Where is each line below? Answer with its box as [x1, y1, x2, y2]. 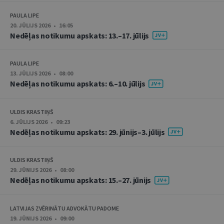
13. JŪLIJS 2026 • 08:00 [10, 69, 73, 77]
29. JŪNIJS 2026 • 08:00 [10, 166, 74, 174]
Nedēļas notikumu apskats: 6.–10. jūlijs [10, 78, 146, 89]
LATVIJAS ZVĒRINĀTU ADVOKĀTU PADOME [10, 204, 119, 212]
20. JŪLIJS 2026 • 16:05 [10, 21, 73, 29]
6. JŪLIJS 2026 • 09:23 [10, 117, 70, 125]
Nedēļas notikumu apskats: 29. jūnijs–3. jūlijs [10, 126, 166, 137]
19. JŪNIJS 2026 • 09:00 [10, 214, 74, 222]
